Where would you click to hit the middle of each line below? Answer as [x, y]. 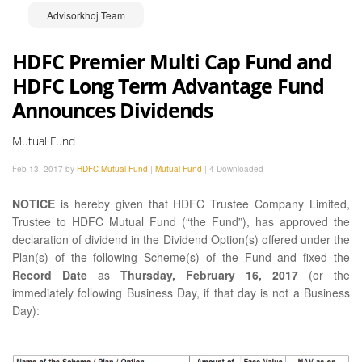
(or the [324, 275]
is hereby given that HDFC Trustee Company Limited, [202, 204]
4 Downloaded [236, 169]
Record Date [50, 275]
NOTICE [34, 204]
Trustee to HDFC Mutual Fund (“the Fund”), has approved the [181, 221]
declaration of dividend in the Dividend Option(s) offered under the [181, 239]
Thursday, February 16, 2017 [209, 275]
